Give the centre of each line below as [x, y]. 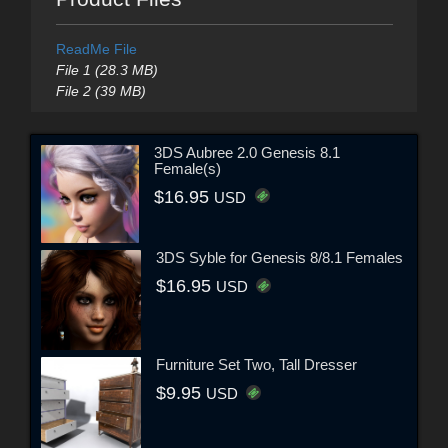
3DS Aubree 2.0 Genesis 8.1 [247, 153]
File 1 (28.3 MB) [106, 69]
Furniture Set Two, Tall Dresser [256, 365]
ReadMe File [96, 48]
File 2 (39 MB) [100, 90]
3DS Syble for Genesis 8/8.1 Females [279, 258]
